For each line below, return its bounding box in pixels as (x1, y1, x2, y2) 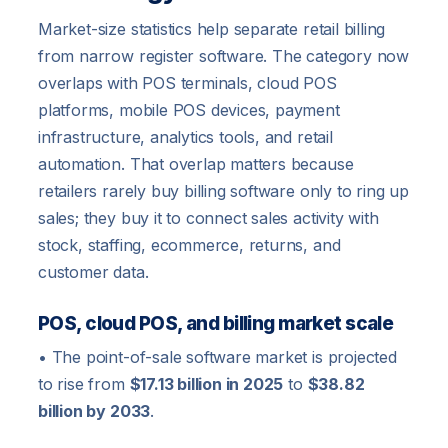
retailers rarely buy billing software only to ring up (38, 181, 409, 202)
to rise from (38, 374, 130, 395)
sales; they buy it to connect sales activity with (38, 208, 379, 229)
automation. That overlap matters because (38, 154, 354, 175)
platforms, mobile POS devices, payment (38, 100, 340, 121)
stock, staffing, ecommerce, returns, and (38, 235, 341, 256)
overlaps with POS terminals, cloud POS (38, 73, 337, 94)
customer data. (38, 262, 149, 283)
